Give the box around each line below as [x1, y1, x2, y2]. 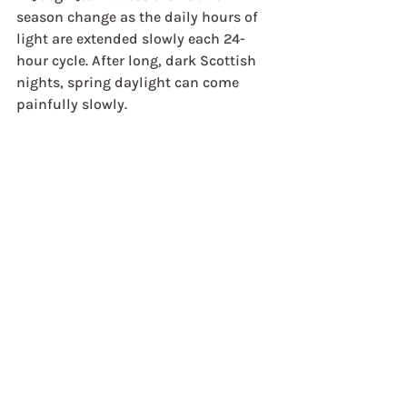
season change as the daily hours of [16, 8, 262, 25]
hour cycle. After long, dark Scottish [16, 52, 260, 69]
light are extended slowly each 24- [16, 30, 245, 47]
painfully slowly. [16, 95, 127, 113]
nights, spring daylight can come [16, 74, 243, 91]
